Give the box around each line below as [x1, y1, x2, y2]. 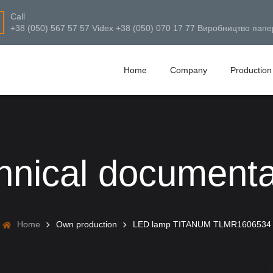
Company [170, 65, 207, 75]
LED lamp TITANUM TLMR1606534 [132, 219, 271, 229]
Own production [55, 219, 117, 229]
